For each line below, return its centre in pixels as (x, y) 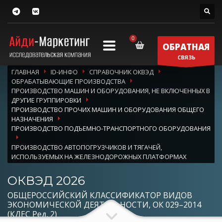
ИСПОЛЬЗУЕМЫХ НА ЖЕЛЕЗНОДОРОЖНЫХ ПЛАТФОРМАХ (99, 156)
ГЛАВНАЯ (25, 72)
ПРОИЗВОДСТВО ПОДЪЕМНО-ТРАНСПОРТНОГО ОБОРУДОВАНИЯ (111, 128)
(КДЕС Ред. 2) (32, 214)
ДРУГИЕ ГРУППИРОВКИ (46, 100)
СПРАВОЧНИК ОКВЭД (121, 72)
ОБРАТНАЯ (186, 47)
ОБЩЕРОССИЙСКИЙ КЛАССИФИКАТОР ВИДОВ (100, 195)
